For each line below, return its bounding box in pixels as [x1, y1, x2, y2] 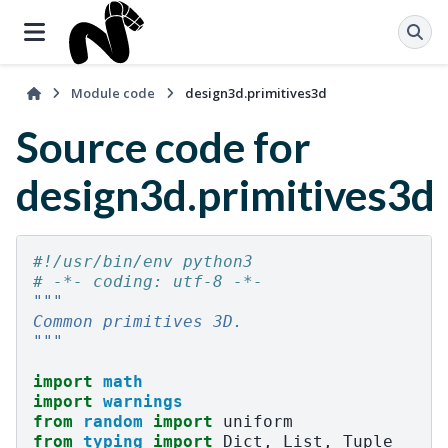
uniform [223, 412, 293, 432]
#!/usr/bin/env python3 [33, 252, 253, 272]
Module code [71, 84, 156, 102]
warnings [103, 392, 183, 412]
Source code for [16, 121, 311, 172]
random [83, 412, 143, 432]
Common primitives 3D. [33, 312, 243, 332]
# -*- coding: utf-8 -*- [33, 272, 263, 292]
